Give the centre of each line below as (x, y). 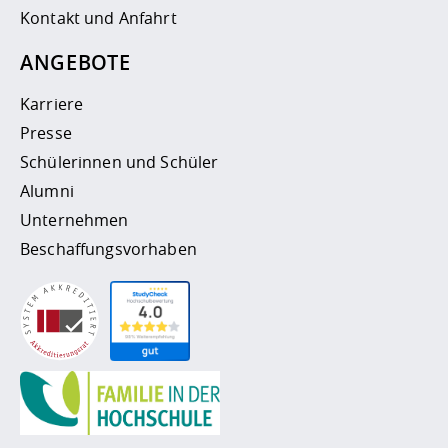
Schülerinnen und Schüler (119, 161)
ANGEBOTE (75, 62)
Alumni (47, 190)
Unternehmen (74, 219)
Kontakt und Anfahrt (98, 17)
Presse (46, 132)
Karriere (52, 103)
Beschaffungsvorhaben (108, 248)
